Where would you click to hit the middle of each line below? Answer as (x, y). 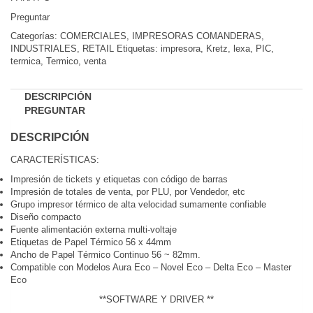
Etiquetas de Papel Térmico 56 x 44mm (91, 242)
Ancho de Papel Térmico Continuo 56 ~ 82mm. (105, 255)
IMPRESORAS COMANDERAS (197, 36)
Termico (62, 61)
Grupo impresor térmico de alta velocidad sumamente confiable (138, 204)
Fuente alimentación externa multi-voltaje (94, 230)
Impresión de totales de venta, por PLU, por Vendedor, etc (128, 192)
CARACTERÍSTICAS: (55, 160)
